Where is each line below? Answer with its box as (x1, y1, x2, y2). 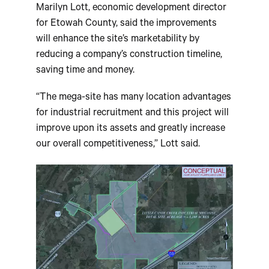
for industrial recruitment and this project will (36, 107, 229, 119)
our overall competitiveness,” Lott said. (36, 139, 200, 151)
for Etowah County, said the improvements (36, 19, 217, 31)
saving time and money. (36, 65, 134, 77)
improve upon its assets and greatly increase (36, 123, 225, 135)
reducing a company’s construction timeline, (36, 50, 222, 62)
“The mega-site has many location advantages (36, 92, 231, 104)
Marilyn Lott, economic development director (36, 3, 226, 15)
